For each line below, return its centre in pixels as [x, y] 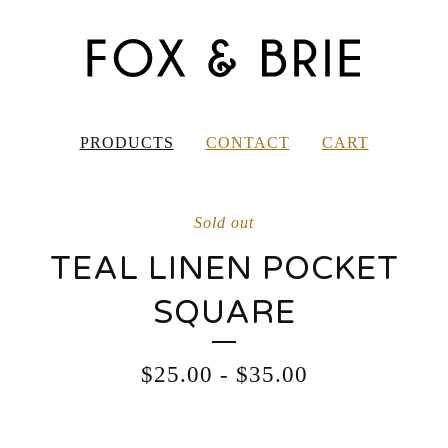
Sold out [224, 222]
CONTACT [247, 142]
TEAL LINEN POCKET [224, 269]
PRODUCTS [126, 142]
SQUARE [224, 313]
